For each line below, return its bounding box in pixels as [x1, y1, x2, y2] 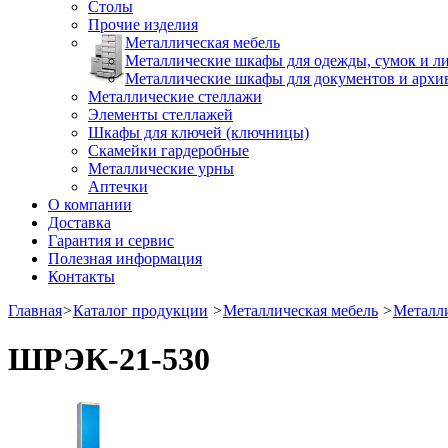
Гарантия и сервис [48, 232, 174, 249]
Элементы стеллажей [88, 106, 233, 123]
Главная [8, 302, 62, 319]
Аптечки [88, 178, 148, 195]
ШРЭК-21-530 [8, 341, 210, 378]
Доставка [48, 214, 111, 231]
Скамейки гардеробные [88, 142, 249, 159]
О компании [48, 196, 132, 213]
